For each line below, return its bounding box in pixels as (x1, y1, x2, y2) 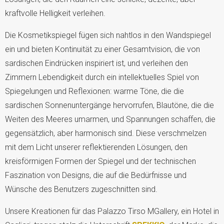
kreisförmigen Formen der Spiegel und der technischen (5, 156, 196, 166)
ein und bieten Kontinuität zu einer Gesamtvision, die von (5, 44, 200, 54)
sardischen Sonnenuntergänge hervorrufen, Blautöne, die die (5, 100, 214, 110)
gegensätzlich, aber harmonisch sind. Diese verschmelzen (5, 128, 206, 138)
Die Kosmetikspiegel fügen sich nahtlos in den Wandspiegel (5, 30, 211, 40)
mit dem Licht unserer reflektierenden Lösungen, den (5, 142, 187, 152)
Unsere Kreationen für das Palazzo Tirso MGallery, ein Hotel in (5, 206, 219, 216)
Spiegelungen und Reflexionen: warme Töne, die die (5, 86, 184, 96)
